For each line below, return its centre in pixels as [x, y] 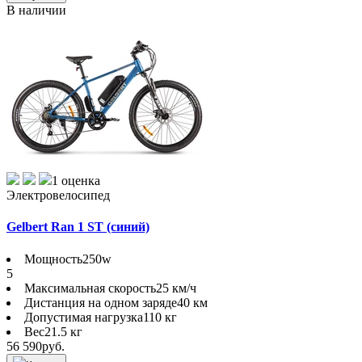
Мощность [53, 259]
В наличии [36, 11]
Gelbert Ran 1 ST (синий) [78, 227]
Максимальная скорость [90, 288]
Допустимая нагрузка [84, 317]
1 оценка [76, 181]
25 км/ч [176, 288]
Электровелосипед [58, 196]
